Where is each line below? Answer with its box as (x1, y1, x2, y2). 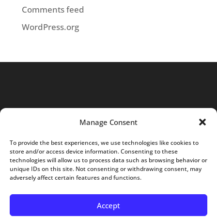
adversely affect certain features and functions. (10, 173, 141, 182)
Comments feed (21, 3, 84, 15)
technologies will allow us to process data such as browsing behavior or (10, 156, 207, 164)
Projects (141, 153, 169, 163)
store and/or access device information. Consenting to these (10, 147, 178, 155)
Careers (57, 167, 83, 177)
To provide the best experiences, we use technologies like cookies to (10, 139, 199, 147)
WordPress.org (21, 21, 79, 33)
